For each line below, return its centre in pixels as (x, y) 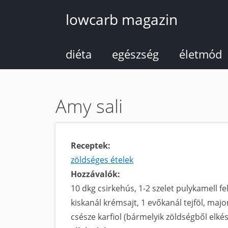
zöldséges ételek (102, 160)
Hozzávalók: (96, 174)
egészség (135, 54)
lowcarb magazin (122, 19)
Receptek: (92, 146)
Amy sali (89, 106)
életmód (201, 54)
